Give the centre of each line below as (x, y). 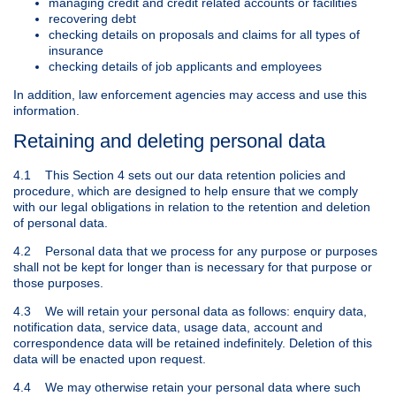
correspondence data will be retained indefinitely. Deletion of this (193, 343)
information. (46, 110)
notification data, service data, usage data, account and (168, 327)
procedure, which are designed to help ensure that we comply (186, 191)
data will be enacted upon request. (110, 359)
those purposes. (58, 283)
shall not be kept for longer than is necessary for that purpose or (193, 267)
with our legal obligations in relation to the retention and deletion (192, 207)
